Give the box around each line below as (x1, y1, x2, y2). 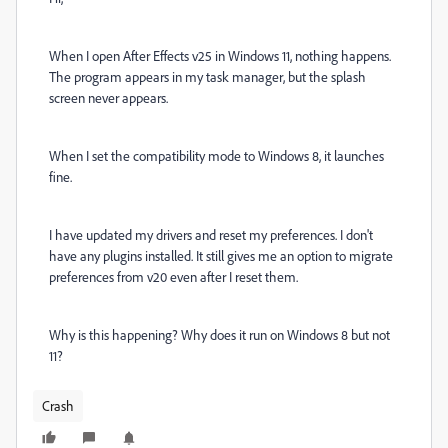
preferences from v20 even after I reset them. (49, 268, 301, 285)
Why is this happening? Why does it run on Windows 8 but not (49, 326, 390, 343)
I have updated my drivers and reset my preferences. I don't (49, 226, 373, 243)
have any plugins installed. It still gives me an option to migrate (49, 247, 393, 264)
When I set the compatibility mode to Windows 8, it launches (49, 147, 384, 164)
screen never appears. (49, 89, 171, 106)
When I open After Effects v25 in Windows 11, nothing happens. (49, 47, 391, 64)
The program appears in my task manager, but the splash (49, 68, 366, 85)
